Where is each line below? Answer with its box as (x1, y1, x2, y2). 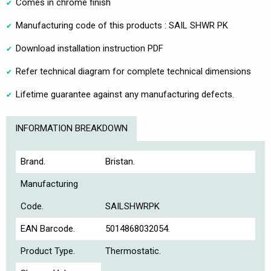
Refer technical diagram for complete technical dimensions (16, 66, 251, 77)
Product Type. (20, 246, 75, 257)
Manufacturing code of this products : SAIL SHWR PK (16, 20, 228, 31)
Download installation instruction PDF (16, 43, 163, 54)
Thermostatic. (105, 246, 162, 257)
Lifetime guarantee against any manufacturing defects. (16, 89, 234, 100)
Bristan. (105, 156, 135, 168)
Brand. (20, 156, 45, 168)
